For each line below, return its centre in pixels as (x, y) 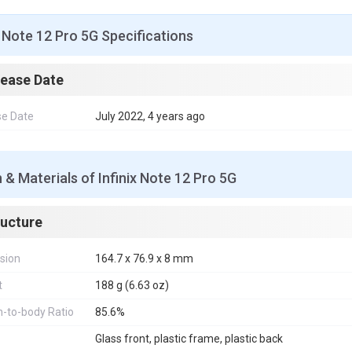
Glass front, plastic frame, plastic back (189, 339)
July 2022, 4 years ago (150, 116)
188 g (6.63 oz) (132, 285)
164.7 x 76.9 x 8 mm (144, 258)
